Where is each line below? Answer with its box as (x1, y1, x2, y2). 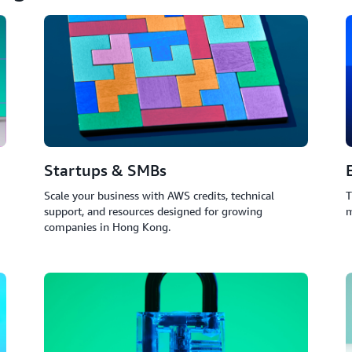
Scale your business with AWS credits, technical (44, 189, 274, 202)
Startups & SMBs (44, 161, 167, 179)
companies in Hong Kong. (44, 220, 170, 233)
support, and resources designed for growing (44, 204, 262, 218)
